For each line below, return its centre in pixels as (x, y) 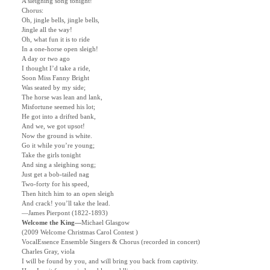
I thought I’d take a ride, (56, 69)
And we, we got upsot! (53, 127)
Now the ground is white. (57, 136)
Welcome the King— (52, 223)
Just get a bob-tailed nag (55, 175)
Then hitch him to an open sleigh (68, 194)
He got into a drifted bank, (59, 117)
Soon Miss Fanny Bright (55, 78)
